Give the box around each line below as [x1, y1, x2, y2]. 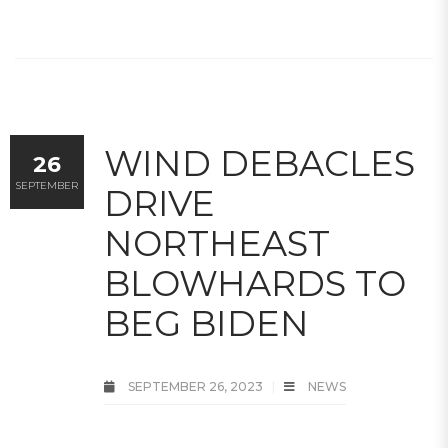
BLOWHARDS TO [104, 262, 406, 305]
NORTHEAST [104, 222, 330, 265]
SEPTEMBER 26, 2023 [125, 379, 266, 394]
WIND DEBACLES [104, 142, 415, 185]
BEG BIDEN [104, 302, 309, 345]
